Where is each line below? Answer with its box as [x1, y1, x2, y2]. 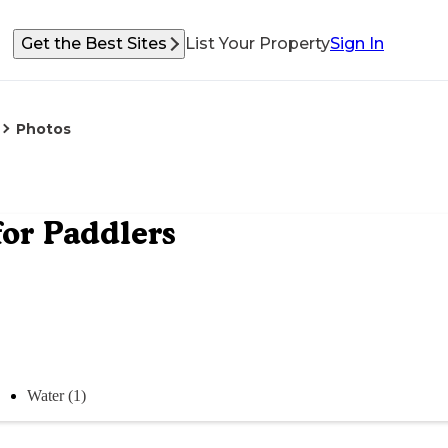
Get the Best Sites [21, 34, 167, 53]
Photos [16, 120, 71, 138]
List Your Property [185, 34, 330, 53]
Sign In [330, 34, 384, 53]
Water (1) [27, 386, 86, 404]
